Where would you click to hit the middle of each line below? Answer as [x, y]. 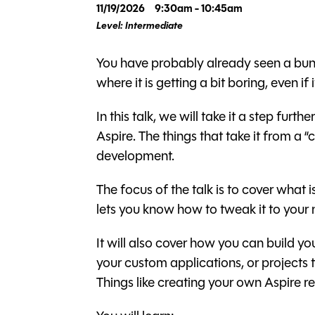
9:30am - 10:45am [199, 9]
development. [135, 157]
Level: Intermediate [140, 26]
